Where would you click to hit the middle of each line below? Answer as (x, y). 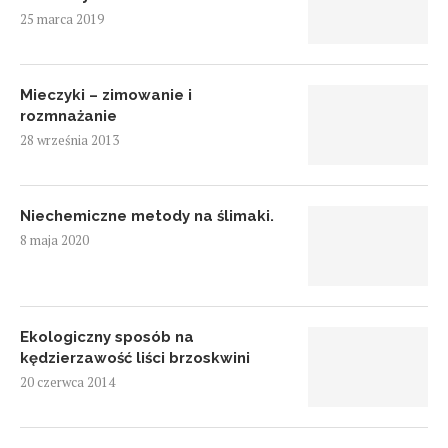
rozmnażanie (68, 116)
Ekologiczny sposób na (107, 337)
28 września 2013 (69, 140)
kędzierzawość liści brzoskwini (135, 358)
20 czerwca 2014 (67, 382)
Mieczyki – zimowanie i (106, 95)
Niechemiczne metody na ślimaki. (147, 216)
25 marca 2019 (62, 19)
